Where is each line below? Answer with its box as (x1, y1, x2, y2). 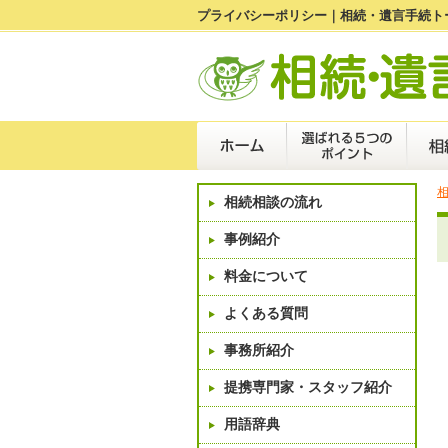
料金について (224, 269, 308, 284)
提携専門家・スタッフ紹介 (224, 380, 392, 395)
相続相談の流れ (224, 195, 322, 210)
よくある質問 (224, 306, 308, 321)
